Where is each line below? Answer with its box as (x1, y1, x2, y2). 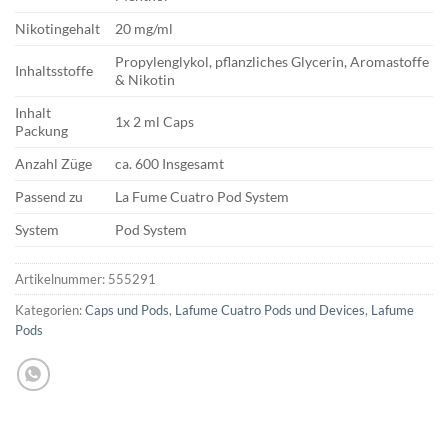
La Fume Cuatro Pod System (115, 188, 290, 206)
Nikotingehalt (15, 20, 100, 38)
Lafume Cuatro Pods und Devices (175, 302, 365, 319)
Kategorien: (15, 302, 85, 319)
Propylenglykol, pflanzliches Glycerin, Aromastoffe (115, 53, 430, 71)
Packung (15, 122, 68, 140)
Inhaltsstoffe (15, 62, 93, 80)
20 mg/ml (115, 20, 174, 38)
